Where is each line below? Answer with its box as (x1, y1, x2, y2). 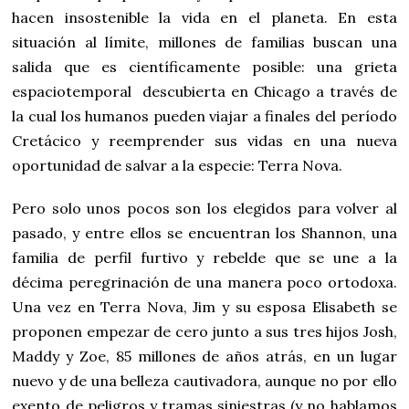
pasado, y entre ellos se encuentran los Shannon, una (12, 224, 397, 243)
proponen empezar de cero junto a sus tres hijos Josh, (12, 322, 397, 341)
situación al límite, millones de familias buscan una (12, 33, 397, 52)
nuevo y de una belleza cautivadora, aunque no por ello (12, 372, 397, 391)
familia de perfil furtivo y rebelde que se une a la (12, 248, 397, 267)
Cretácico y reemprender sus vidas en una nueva (12, 131, 397, 151)
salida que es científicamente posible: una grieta (12, 58, 397, 77)
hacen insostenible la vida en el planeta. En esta (12, 8, 397, 27)
